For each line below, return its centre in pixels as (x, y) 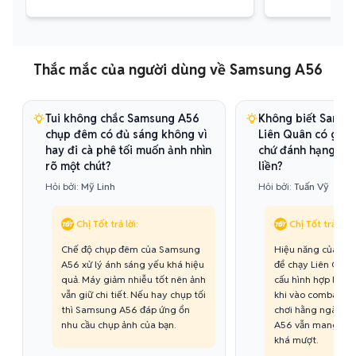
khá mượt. (296, 340)
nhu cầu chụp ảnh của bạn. (118, 325)
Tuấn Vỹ (311, 186)
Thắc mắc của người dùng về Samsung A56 (178, 70)
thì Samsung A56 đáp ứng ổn (126, 310)
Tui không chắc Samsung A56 (122, 118)
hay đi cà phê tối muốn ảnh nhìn (128, 150)
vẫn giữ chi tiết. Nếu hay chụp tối (133, 294)
